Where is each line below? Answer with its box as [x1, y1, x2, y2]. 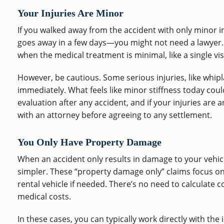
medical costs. [17, 190, 71, 202]
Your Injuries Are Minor [17, 7, 123, 18]
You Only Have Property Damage [17, 136, 161, 147]
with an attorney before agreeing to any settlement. [17, 109, 212, 120]
